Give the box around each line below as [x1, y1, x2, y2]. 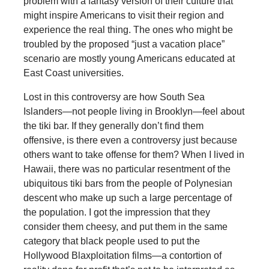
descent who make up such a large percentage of [23, 192, 232, 203]
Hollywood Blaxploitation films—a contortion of [23, 250, 222, 261]
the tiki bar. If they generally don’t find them [23, 120, 204, 131]
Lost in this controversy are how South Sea [23, 91, 205, 102]
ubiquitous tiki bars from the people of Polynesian [23, 178, 232, 189]
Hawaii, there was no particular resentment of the [23, 163, 231, 174]
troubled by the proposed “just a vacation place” [23, 38, 225, 49]
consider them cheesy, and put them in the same [23, 221, 228, 232]
